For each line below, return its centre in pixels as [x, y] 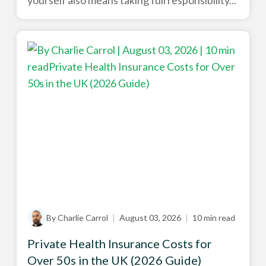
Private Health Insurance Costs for [119, 243]
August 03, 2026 [150, 217]
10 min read [213, 217]
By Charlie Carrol [78, 217]
